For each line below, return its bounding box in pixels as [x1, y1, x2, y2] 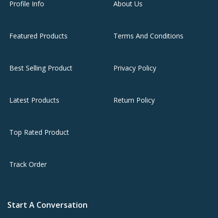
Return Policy [113, 95, 155, 105]
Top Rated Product [9, 127, 69, 137]
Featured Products [9, 31, 68, 41]
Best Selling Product [9, 63, 73, 73]
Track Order [9, 160, 47, 169]
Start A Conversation [7, 200, 88, 211]
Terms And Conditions [113, 31, 183, 41]
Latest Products [9, 95, 59, 105]
